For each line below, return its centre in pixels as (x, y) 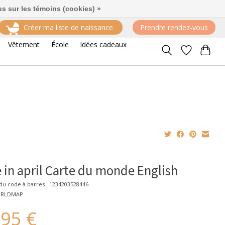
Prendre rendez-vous (174, 28)
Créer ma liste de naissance (68, 28)
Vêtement (24, 44)
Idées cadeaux (103, 44)
